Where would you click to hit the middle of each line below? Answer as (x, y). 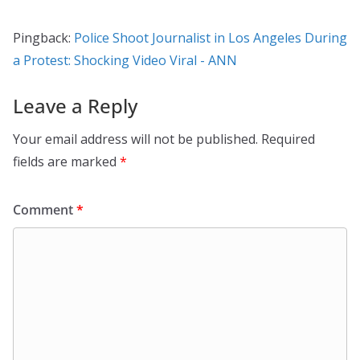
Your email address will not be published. (135, 139)
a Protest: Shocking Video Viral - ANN (125, 60)
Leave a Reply (75, 105)
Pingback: (43, 37)
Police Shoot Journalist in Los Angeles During (211, 37)
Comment (45, 209)
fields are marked (66, 161)
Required (288, 139)
